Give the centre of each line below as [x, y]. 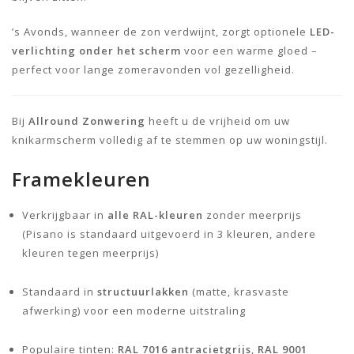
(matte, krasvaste [239, 291]
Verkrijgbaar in [65, 215]
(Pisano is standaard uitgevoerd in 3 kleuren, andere [169, 233]
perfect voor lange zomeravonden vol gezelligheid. [153, 69]
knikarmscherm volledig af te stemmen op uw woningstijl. [170, 139]
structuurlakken [143, 291]
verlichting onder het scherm [96, 50]
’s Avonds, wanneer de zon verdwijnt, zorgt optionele [161, 31]
